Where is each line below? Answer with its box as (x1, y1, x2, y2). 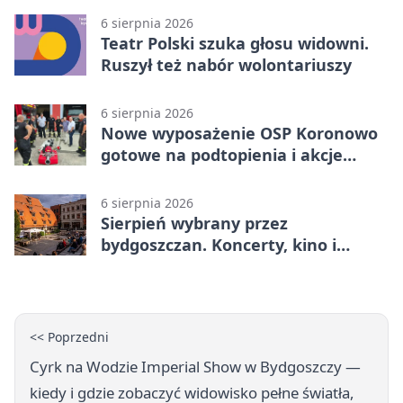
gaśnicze (101, 165, 170, 187)
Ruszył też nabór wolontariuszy (101, 53, 352, 76)
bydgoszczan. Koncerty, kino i (101, 233, 336, 255)
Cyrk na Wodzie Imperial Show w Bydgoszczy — (30, 355, 361, 377)
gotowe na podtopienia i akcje (101, 143, 343, 166)
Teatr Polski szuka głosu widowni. (101, 31, 369, 54)
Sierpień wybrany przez (101, 211, 288, 234)
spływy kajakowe (101, 255, 237, 277)
